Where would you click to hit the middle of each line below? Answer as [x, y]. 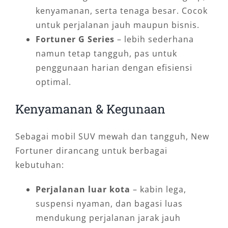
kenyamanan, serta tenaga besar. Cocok [121, 10]
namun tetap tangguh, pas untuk [106, 53]
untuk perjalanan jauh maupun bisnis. [117, 25]
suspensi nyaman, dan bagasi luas [109, 203]
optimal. [53, 82]
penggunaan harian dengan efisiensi [114, 67]
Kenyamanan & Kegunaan [90, 109]
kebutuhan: [39, 165]
